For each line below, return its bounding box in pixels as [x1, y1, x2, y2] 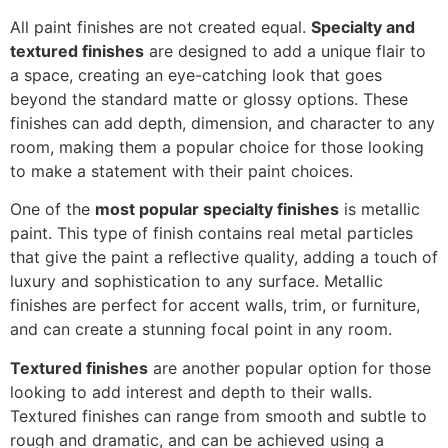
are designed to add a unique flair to [144, 40, 426, 61]
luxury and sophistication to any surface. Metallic [10, 271, 383, 292]
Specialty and [311, 16, 415, 37]
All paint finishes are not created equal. [10, 16, 311, 37]
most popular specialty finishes [95, 199, 339, 220]
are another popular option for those [148, 357, 431, 378]
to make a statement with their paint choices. [10, 160, 353, 181]
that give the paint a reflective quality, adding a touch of [10, 247, 438, 268]
